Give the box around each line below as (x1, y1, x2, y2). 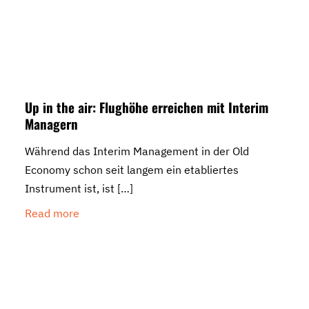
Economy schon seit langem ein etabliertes (25, 162, 239, 177)
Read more (25, 206, 79, 220)
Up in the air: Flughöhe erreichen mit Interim (25, 97, 268, 117)
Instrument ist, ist (25, 181, 114, 195)
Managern (25, 113, 78, 133)
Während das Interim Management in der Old (25, 143, 249, 158)
